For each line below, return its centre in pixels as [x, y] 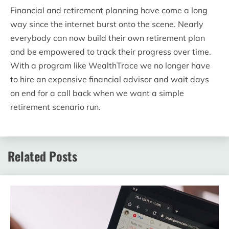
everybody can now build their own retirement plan [108, 38]
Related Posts [42, 156]
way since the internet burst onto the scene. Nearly [107, 24]
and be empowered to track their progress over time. [111, 52]
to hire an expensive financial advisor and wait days [110, 79]
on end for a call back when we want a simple [97, 93]
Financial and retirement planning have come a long [109, 10]
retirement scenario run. [55, 107]
